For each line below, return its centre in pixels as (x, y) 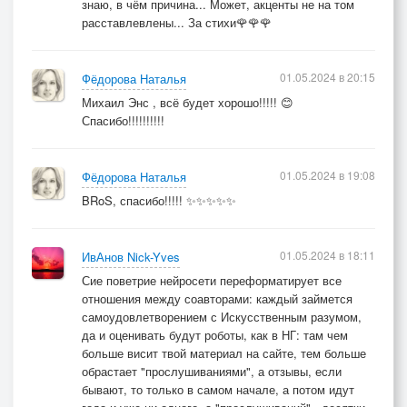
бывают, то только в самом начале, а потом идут (218, 389)
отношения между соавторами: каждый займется (217, 298)
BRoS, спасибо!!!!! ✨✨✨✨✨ (159, 200)
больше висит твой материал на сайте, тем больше (224, 353)
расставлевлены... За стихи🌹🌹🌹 (177, 22)
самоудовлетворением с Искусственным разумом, (222, 317)
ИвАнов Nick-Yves (131, 257)
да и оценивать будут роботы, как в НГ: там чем (215, 335)
